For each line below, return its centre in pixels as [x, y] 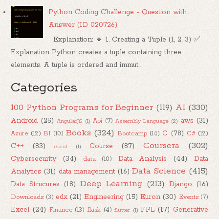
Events [188, 197]
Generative [190, 209]
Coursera [161, 145]
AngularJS [69, 121]
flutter [122, 210]
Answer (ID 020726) [83, 25]
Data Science [159, 171]
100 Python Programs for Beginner [82, 107]
